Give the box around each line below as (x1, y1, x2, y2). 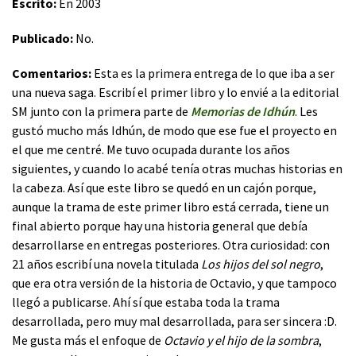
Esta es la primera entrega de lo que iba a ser (91, 64, 335, 81)
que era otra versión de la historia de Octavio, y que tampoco (12, 274, 337, 291)
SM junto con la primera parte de (12, 103, 191, 119)
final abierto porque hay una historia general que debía (12, 217, 308, 234)
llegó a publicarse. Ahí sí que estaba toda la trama (12, 293, 280, 310)
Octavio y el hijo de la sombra (164, 331, 319, 348)
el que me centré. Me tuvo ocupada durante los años (12, 141, 290, 157)
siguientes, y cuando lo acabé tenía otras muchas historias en (12, 160, 342, 176)
